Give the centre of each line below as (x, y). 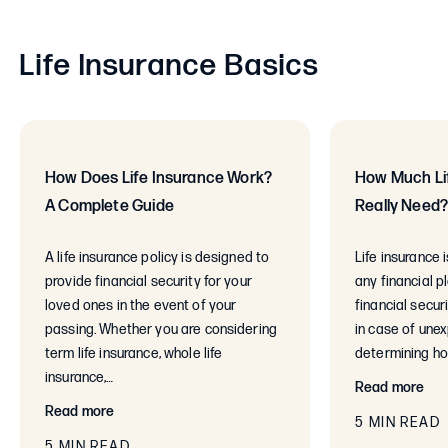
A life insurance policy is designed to (157, 258)
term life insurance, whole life (134, 354)
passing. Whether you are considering (161, 330)
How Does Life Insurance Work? (159, 179)
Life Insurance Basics (169, 66)
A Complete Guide (109, 207)
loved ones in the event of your (141, 306)
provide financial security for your (148, 282)
